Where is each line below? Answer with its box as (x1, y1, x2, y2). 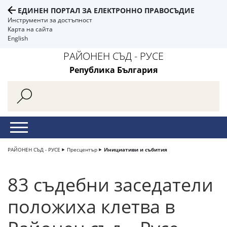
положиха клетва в (8, 194, 175, 219)
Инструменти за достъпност (8, 16, 92, 24)
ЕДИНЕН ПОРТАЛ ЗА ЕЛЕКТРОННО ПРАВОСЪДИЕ (18, 6, 195, 15)
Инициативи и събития (104, 146, 167, 153)
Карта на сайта (8, 25, 53, 33)
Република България (69, 64, 158, 75)
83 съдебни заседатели (8, 172, 213, 197)
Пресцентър (67, 146, 97, 153)
